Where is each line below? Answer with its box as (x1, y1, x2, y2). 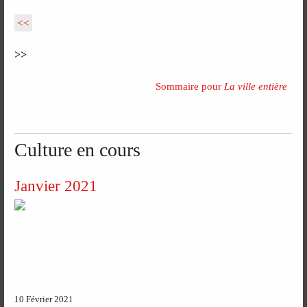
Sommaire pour (155, 80, 224, 92)
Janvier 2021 (14, 176, 98, 195)
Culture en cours (14, 139, 141, 161)
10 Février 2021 (14, 295, 74, 305)
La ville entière (223, 80, 287, 92)
